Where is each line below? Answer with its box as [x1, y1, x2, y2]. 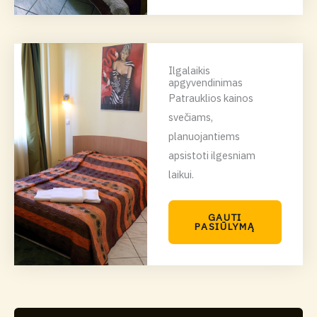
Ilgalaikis [168, 63, 210, 77]
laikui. [168, 167, 194, 181]
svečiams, [168, 110, 213, 124]
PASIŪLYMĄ [195, 220, 255, 234]
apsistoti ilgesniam [168, 148, 255, 162]
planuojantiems [168, 129, 240, 143]
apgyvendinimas [168, 75, 243, 89]
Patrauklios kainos [168, 91, 253, 105]
